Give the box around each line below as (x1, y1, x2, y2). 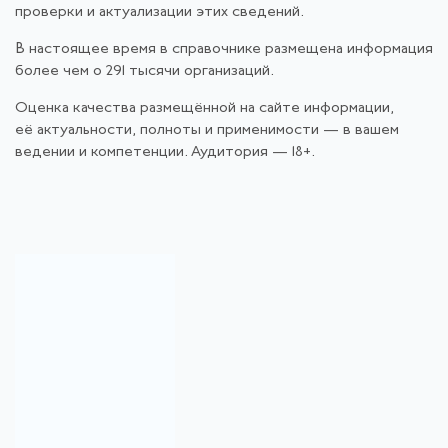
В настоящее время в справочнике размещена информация (15, 41, 433, 57)
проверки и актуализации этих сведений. (15, 4, 304, 20)
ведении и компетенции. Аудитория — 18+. (15, 144, 315, 160)
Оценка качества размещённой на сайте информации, (15, 100, 394, 116)
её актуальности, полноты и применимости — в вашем (15, 122, 399, 138)
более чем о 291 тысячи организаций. (15, 63, 274, 79)
